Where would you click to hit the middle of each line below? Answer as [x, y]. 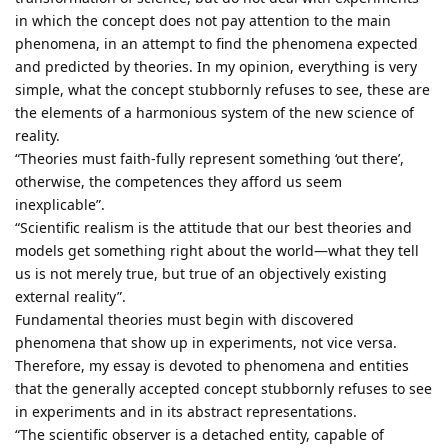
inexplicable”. [60, 205]
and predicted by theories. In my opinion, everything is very [216, 67]
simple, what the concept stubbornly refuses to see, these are [222, 90]
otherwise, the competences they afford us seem [178, 182]
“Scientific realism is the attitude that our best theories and [213, 228]
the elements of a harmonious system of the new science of [214, 113]
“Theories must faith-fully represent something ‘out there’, [209, 159]
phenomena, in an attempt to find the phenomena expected [216, 44]
